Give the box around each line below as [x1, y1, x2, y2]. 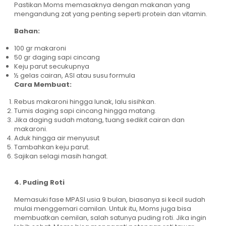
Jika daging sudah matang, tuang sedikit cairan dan [14, 115, 185, 125]
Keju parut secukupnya [14, 62, 89, 72]
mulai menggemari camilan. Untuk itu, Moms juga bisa [14, 204, 191, 214]
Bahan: [14, 26, 40, 36]
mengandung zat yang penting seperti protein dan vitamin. [14, 9, 207, 19]
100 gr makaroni [14, 43, 66, 53]
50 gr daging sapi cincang [14, 52, 100, 63]
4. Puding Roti [14, 178, 65, 188]
